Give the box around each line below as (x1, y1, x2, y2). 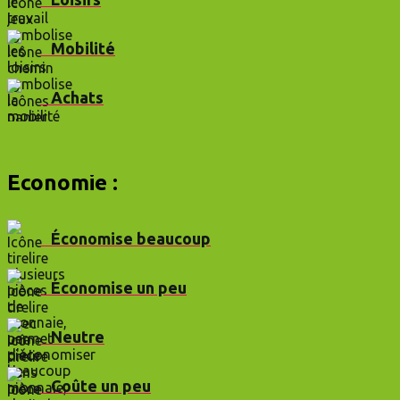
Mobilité (51, 38, 115, 57)
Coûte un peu (40, 376, 151, 395)
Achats (40, 87, 104, 106)
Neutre (40, 327, 104, 346)
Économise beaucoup (40, 229, 211, 247)
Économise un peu (40, 278, 187, 296)
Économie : (7, 170, 118, 195)
